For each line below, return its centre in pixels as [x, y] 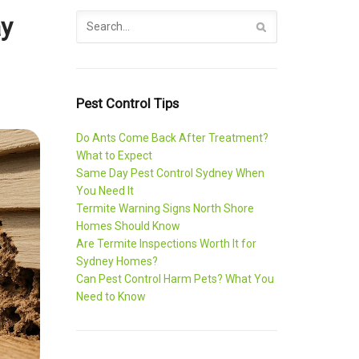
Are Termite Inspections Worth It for [167, 243]
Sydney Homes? [117, 261]
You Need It [105, 190]
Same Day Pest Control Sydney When [171, 173]
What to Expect [115, 155]
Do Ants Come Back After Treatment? [173, 137]
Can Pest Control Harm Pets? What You [175, 278]
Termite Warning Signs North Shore [165, 208]
